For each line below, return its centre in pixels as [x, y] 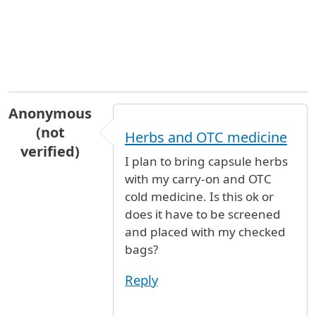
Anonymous [50, 113]
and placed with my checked [205, 231]
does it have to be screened [203, 214]
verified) [50, 151]
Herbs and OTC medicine [206, 137]
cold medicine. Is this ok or [199, 196]
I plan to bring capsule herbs [206, 161]
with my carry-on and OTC [198, 178]
